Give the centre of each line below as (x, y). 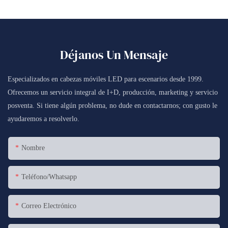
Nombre (33, 148)
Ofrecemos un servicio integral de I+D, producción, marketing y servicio (113, 92)
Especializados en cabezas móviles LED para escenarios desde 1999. (106, 79)
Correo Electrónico (49, 206)
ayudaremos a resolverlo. (44, 119)
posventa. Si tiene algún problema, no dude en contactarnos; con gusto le (112, 105)
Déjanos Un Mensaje (114, 54)
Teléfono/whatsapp (49, 177)
